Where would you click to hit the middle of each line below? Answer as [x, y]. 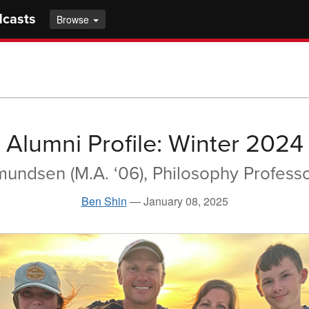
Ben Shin [104, 201]
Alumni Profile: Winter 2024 [154, 143]
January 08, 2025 [186, 201]
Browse [74, 19]
